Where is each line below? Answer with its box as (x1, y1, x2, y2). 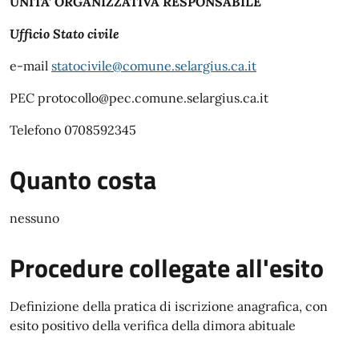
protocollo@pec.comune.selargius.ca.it (38, 90, 268, 106)
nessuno (10, 210, 59, 226)
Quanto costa (10, 160, 156, 199)
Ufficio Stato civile (10, 26, 119, 42)
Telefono (10, 122, 64, 138)
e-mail (10, 58, 51, 74)
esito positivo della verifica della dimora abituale (10, 317, 296, 333)
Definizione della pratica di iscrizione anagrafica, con (10, 298, 328, 314)
